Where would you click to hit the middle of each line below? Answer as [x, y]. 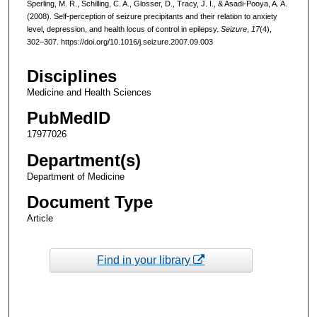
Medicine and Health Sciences [89, 93]
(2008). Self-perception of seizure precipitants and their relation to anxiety [152, 16]
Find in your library [145, 260]
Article [40, 218]
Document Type [90, 202]
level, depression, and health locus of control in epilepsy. [123, 29]
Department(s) [83, 160]
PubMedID [68, 118]
